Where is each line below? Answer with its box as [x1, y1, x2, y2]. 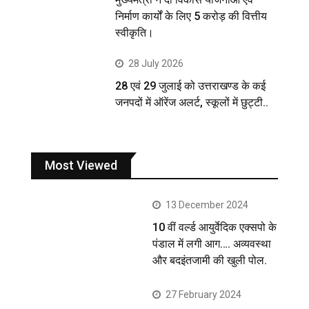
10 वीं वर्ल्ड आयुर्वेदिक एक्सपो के [152, 220, 277, 234]
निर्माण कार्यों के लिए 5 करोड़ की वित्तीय [115, 9, 268, 23]
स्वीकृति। [115, 26, 154, 39]
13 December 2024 [166, 199, 249, 210]
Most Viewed [45, 157, 117, 172]
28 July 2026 [128, 57, 184, 69]
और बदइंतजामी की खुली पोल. [152, 253, 268, 267]
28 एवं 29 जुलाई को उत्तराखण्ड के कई [115, 79, 266, 92]
